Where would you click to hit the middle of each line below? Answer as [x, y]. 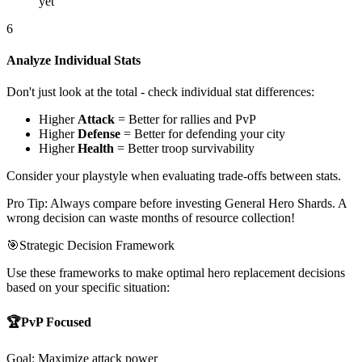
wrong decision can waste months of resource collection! [151, 218]
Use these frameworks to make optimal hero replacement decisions [176, 273]
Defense [99, 134]
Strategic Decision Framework [97, 246]
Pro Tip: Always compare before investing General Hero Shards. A [177, 204]
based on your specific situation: [88, 288]
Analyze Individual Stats [74, 61]
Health [96, 149]
